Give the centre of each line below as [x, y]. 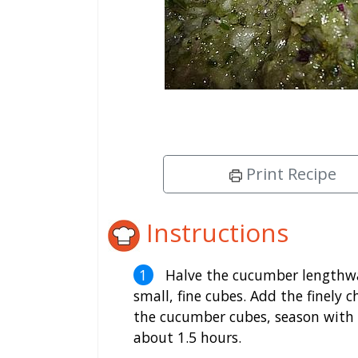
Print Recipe [289, 174]
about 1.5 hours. [187, 337]
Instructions [214, 233]
